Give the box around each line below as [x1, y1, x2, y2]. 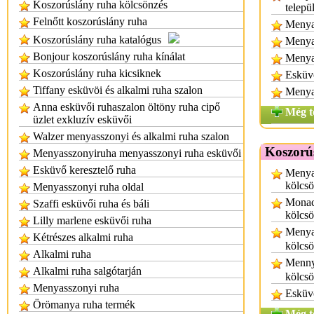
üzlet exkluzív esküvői [33, 114, 132, 125]
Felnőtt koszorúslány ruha [33, 15, 147, 27]
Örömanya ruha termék [33, 299, 135, 310]
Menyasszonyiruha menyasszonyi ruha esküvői [33, 147, 241, 159]
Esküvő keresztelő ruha [33, 164, 136, 176]
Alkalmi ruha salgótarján [33, 265, 142, 277]
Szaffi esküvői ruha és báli [33, 198, 149, 210]
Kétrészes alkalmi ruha [33, 231, 133, 243]
